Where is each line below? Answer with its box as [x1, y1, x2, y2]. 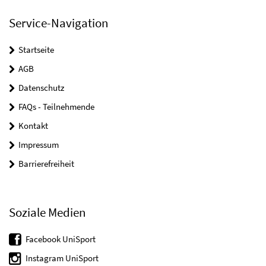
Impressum [18, 138, 59, 150]
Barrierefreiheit [18, 157, 74, 169]
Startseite [18, 43, 54, 55]
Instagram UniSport [26, 252, 99, 264]
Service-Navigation [9, 14, 108, 31]
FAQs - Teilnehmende [18, 100, 94, 112]
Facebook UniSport [26, 233, 96, 245]
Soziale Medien [9, 204, 85, 220]
